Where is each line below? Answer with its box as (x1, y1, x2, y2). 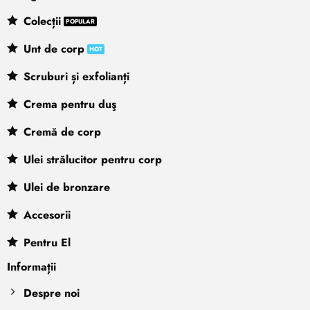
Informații (6, 258, 56, 275)
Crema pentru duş (23, 95, 116, 112)
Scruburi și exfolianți (23, 68, 129, 84)
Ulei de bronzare (23, 179, 110, 195)
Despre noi (23, 284, 80, 301)
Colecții (23, 12, 61, 29)
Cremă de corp (23, 123, 101, 140)
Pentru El (23, 234, 71, 250)
